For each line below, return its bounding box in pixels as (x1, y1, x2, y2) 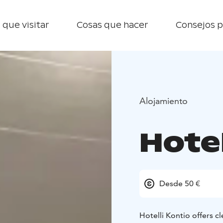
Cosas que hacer (77, 20, 148, 30)
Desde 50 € (159, 179, 200, 189)
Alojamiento (139, 95, 188, 107)
